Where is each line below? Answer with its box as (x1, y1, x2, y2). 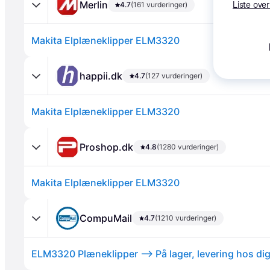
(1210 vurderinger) (155, 213, 216, 222)
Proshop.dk (80, 140, 133, 153)
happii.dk (80, 69, 122, 82)
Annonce (27, 128, 61, 139)
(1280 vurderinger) (157, 142, 219, 151)
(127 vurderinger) (145, 71, 202, 80)
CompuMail (80, 212, 132, 224)
